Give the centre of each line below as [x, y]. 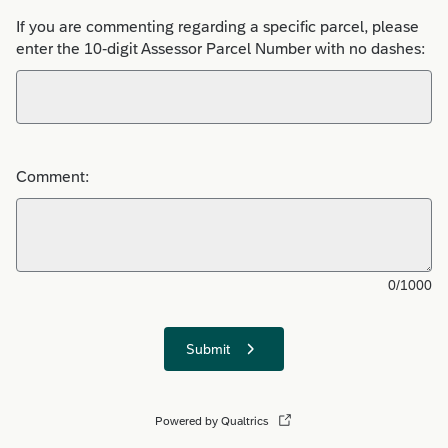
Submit [208, 349]
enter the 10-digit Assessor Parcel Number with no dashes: [220, 48]
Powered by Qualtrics [212, 421]
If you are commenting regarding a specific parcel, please [217, 26]
